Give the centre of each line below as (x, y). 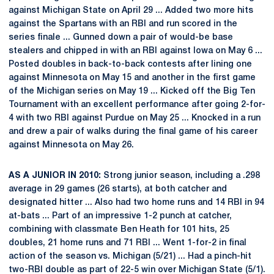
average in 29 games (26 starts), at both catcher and (118, 189)
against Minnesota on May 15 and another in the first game (132, 78)
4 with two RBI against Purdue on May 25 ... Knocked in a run (135, 118)
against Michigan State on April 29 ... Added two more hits (131, 11)
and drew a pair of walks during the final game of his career (133, 132)
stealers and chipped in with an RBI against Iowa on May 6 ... (135, 51)
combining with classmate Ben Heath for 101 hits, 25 (119, 230)
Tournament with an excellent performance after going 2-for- (137, 105)
